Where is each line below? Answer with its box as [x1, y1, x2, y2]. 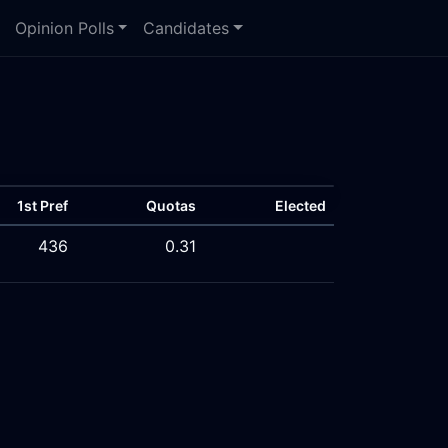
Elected [275, 197, 326, 214]
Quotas [146, 197, 196, 214]
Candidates [143, 18, 230, 38]
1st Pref [17, 197, 68, 214]
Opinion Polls [14, 18, 114, 38]
